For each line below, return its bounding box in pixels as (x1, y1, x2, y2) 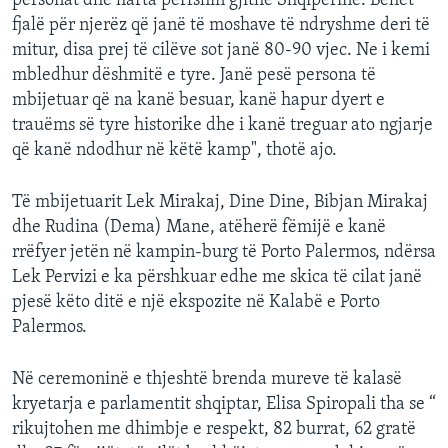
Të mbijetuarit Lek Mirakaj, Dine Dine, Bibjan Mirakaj (12, 192, 428, 212)
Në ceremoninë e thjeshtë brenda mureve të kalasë (12, 369, 402, 389)
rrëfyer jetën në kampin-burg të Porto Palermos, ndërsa (12, 242, 436, 262)
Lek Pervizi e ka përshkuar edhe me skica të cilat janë (12, 267, 422, 287)
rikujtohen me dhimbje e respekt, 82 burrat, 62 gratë (12, 419, 416, 439)
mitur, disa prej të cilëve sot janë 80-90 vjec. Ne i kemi (12, 40, 430, 60)
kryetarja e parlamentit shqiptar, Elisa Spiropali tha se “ (12, 394, 436, 414)
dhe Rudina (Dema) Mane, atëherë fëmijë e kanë (12, 217, 386, 237)
